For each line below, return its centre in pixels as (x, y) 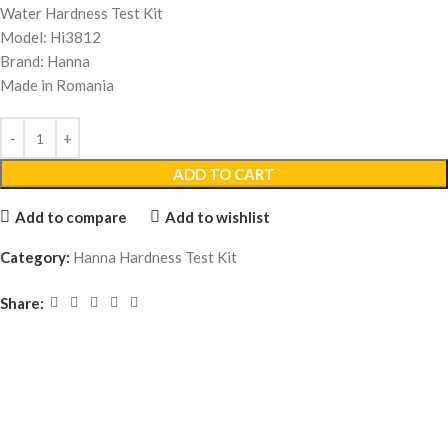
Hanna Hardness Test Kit (155, 257)
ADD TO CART (224, 174)
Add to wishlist (217, 216)
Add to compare (70, 216)
